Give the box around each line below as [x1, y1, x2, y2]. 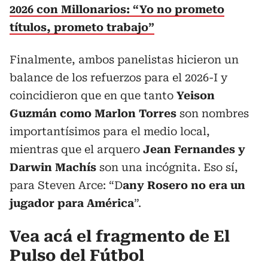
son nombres [176, 107, 249, 120]
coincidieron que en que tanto [10, 89, 176, 102]
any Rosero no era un [123, 179, 245, 191]
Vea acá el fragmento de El [10, 227, 230, 245]
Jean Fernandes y [143, 143, 245, 156]
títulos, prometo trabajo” [10, 21, 154, 33]
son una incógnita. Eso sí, [99, 161, 238, 173]
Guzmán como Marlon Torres [10, 107, 176, 120]
